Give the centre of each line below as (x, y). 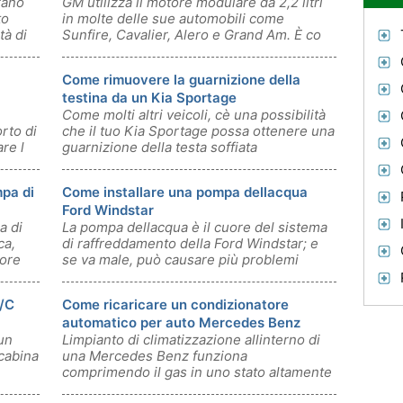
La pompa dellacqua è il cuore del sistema (195, 227)
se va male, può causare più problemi (180, 260)
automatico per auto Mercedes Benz (181, 322)
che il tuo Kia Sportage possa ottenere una (198, 131)
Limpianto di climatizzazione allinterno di (191, 340)
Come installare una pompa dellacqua (185, 192)
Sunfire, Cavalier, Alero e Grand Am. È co (192, 35)
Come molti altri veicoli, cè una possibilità (194, 115)
